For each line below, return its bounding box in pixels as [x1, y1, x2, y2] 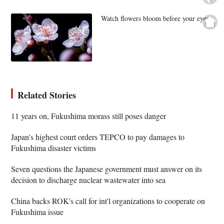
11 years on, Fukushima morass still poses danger [11, 110, 166, 121]
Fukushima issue [11, 206, 64, 217]
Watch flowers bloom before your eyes [100, 13, 209, 23]
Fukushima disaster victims [11, 142, 96, 153]
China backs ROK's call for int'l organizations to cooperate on [11, 195, 205, 206]
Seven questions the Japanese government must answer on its [11, 163, 202, 174]
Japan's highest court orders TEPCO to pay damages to [11, 131, 185, 142]
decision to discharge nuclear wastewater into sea [11, 174, 166, 185]
